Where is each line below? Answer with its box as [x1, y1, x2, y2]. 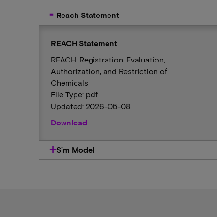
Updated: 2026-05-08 [51, 101, 130, 110]
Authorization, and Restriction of [51, 66, 167, 76]
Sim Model [56, 145, 94, 154]
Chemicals [51, 78, 88, 87]
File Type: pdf [51, 90, 98, 99]
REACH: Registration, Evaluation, [51, 55, 165, 64]
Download [51, 118, 87, 127]
